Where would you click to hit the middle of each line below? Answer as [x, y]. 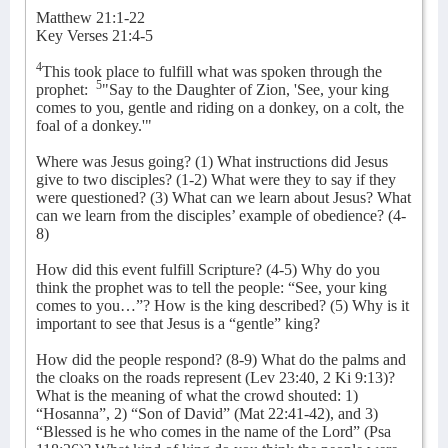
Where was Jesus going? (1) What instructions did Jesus [212, 161]
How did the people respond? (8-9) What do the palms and [221, 359]
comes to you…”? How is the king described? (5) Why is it [222, 305]
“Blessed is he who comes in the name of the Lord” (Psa [213, 431]
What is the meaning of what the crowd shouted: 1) [197, 395]
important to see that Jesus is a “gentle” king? [178, 323]
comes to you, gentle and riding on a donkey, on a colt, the [220, 107]
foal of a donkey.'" [94, 125]
